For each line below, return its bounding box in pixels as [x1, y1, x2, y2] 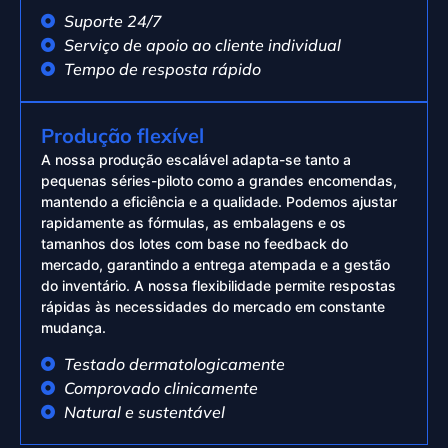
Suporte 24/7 [63, 10, 162, 31]
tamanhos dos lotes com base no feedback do [41, 234, 348, 252]
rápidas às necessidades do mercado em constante [41, 297, 385, 315]
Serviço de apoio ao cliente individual [63, 34, 341, 55]
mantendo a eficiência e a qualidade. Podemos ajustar [41, 192, 397, 210]
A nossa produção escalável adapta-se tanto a [41, 150, 351, 168]
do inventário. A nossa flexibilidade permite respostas [41, 276, 396, 294]
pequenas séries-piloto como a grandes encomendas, [41, 171, 397, 189]
